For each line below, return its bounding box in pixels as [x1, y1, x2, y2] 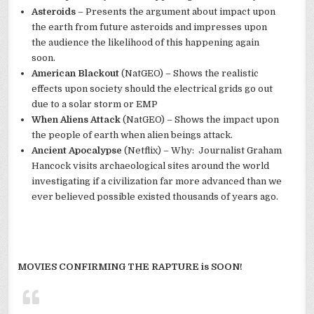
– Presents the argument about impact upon [76, 6, 276, 18]
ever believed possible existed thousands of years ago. [32, 191, 279, 203]
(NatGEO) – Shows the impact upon [121, 114, 280, 125]
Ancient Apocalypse [32, 145, 123, 156]
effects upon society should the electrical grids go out [32, 83, 273, 95]
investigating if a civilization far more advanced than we [32, 176, 282, 187]
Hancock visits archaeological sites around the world [32, 161, 270, 172]
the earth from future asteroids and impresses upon [32, 22, 268, 33]
